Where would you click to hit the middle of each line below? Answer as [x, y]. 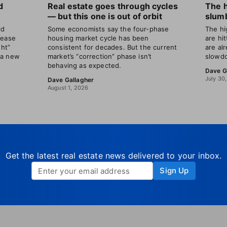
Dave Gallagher [71, 80]
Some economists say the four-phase [108, 29]
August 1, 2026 [68, 88]
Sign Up [174, 171]
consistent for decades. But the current [112, 47]
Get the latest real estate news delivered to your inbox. [113, 156]
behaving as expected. [85, 65]
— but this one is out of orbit [105, 16]
